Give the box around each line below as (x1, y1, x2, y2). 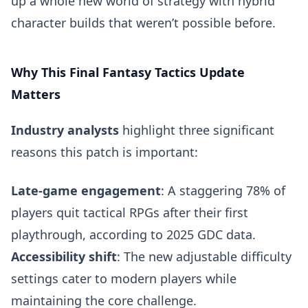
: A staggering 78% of (161, 182, 285, 199)
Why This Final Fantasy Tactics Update (11, 64, 245, 80)
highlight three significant (119, 122, 274, 138)
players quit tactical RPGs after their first (11, 204, 248, 221)
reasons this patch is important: (11, 144, 198, 160)
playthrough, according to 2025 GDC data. (11, 226, 256, 243)
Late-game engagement (11, 182, 161, 199)
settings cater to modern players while (11, 270, 236, 287)
